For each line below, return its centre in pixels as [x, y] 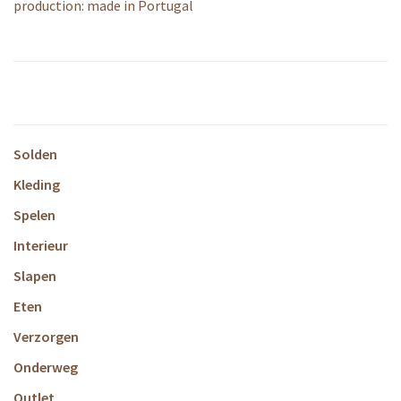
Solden [35, 154]
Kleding [37, 184]
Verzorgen [46, 337]
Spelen [34, 215]
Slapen [35, 276]
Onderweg [46, 367]
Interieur [41, 245]
